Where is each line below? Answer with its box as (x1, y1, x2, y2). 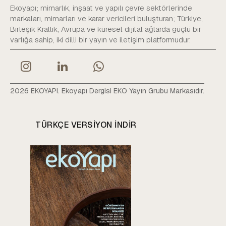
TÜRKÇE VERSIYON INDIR (35, 120, 137, 131)
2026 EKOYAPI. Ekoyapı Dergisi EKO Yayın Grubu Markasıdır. (10, 86, 204, 96)
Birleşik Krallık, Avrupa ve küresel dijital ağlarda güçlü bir (10, 24, 201, 34)
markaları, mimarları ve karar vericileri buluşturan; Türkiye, (10, 13, 203, 23)
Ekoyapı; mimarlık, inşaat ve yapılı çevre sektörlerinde (10, 3, 192, 13)
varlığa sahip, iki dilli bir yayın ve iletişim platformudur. (10, 34, 191, 44)
